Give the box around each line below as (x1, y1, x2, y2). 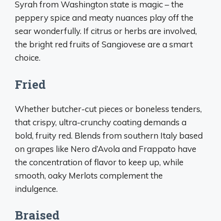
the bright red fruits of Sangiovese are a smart (15, 39, 193, 49)
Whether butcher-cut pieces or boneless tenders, (15, 103, 202, 114)
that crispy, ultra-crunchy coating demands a (15, 116, 186, 127)
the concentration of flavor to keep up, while (15, 156, 184, 167)
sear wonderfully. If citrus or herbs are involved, (15, 26, 197, 36)
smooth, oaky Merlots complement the (15, 170, 163, 181)
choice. (15, 52, 40, 63)
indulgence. (15, 183, 58, 194)
